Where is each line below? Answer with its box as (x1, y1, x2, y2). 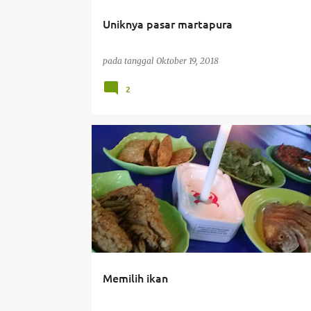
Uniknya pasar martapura (102, 16, 233, 31)
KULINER (108, 144, 140, 155)
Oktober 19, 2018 (155, 56, 219, 66)
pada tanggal (102, 56, 156, 66)
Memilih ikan (102, 270, 168, 285)
